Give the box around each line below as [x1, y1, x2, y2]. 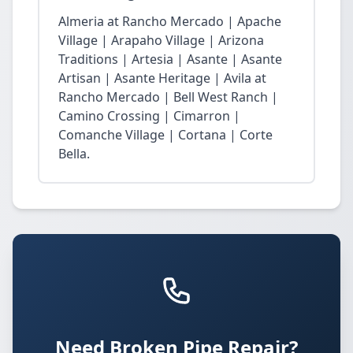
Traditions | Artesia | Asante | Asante [58, 50, 282, 68]
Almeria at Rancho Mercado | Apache [58, 13, 281, 30]
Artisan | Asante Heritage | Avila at [58, 69, 266, 87]
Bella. [58, 145, 90, 162]
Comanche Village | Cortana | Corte [58, 126, 273, 143]
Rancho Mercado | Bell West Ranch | [58, 88, 278, 106]
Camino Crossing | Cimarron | [58, 107, 240, 124]
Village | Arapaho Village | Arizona [58, 32, 264, 49]
